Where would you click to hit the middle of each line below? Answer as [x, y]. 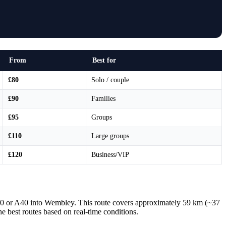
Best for [104, 60]
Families [103, 98]
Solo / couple [110, 80]
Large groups [110, 136]
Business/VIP [110, 154]
